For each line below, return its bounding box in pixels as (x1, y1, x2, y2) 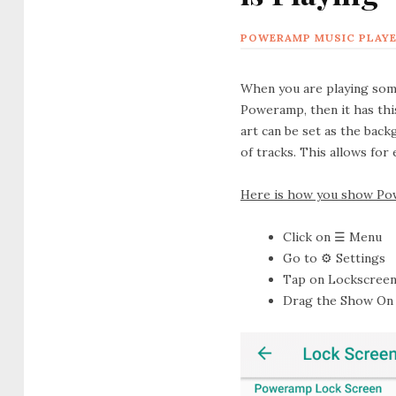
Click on (283, 228, 334, 245)
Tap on (283, 270, 328, 287)
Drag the (283, 292, 340, 308)
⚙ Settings (321, 249, 385, 266)
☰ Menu (334, 228, 382, 245)
